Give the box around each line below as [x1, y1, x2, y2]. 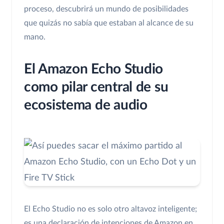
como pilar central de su [24, 80, 168, 94]
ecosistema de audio [24, 98, 147, 112]
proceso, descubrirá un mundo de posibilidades [24, 5, 188, 13]
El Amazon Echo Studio [24, 62, 163, 76]
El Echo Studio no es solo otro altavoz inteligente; [24, 205, 197, 213]
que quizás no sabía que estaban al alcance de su [24, 19, 193, 27]
